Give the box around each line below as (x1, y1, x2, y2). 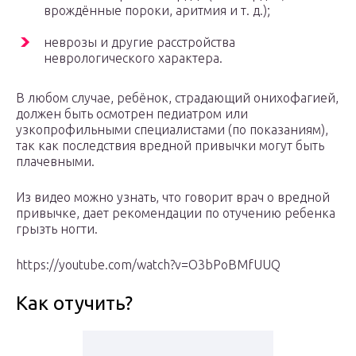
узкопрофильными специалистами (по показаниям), (16, 122, 328, 137)
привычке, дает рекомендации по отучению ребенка (16, 206, 335, 221)
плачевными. (16, 154, 95, 169)
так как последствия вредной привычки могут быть (16, 138, 324, 153)
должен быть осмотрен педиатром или (16, 106, 248, 122)
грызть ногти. (16, 222, 98, 237)
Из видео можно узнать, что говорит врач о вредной (16, 190, 330, 205)
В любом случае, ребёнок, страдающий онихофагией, (16, 91, 339, 106)
